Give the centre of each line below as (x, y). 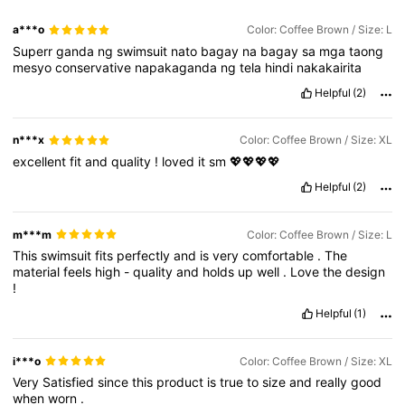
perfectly (146, 255)
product (182, 381)
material (38, 271)
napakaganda (178, 67)
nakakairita (330, 67)
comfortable (280, 255)
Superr (35, 51)
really (334, 381)
